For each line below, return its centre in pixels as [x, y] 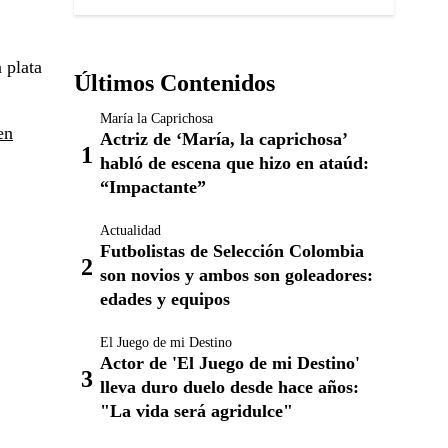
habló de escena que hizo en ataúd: [234, 163]
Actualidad [130, 230]
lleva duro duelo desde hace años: [229, 387]
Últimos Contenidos [174, 83]
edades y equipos [165, 299]
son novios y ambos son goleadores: [236, 275]
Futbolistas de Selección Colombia [232, 251]
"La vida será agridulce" [196, 411]
